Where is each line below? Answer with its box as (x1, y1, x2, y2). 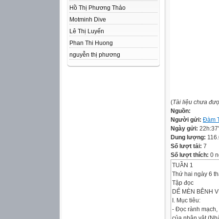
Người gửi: (171, 116, 203, 123)
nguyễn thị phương (69, 51, 120, 58)
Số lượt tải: (171, 143, 203, 150)
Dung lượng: (171, 134, 207, 141)
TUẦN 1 (172, 162, 193, 169)
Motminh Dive (69, 16, 106, 23)
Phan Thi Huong (69, 40, 113, 46)
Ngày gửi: (171, 125, 199, 132)
